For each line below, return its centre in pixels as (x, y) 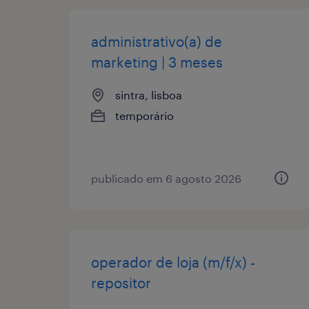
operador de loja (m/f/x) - (173, 262)
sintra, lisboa (149, 94)
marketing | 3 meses (157, 62)
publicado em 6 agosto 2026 (166, 178)
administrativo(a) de (157, 41)
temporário (144, 115)
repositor (121, 282)
